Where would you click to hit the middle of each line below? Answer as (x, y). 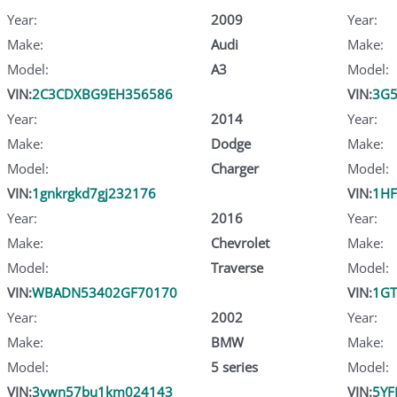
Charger (234, 168)
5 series (234, 366)
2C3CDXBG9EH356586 (102, 93)
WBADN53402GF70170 (105, 292)
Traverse (237, 267)
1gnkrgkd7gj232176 (94, 193)
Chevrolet (240, 242)
